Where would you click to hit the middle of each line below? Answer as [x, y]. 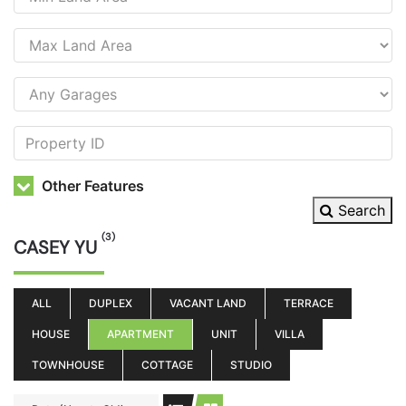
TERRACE [309, 303]
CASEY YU [58, 247]
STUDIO [251, 365]
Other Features [91, 186]
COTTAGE [167, 365]
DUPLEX [111, 303]
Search [359, 210]
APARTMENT [140, 334]
